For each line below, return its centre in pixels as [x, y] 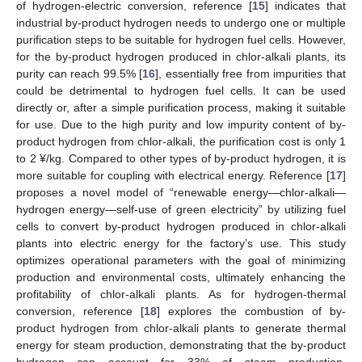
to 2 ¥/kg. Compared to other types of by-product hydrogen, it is [181, 158]
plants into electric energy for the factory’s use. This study [181, 243]
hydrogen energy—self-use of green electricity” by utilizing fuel [181, 209]
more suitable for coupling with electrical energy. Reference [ [173, 175]
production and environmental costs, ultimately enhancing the [181, 277]
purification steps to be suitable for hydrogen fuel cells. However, [181, 39]
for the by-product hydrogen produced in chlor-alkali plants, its [181, 56]
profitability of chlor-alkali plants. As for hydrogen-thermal [181, 294]
